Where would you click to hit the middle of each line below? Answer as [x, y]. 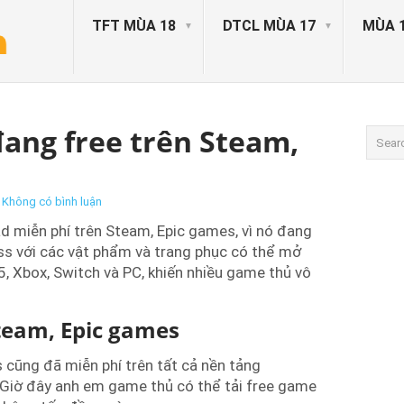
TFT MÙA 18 [134, 26]
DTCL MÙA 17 [269, 26]
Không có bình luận [52, 202]
